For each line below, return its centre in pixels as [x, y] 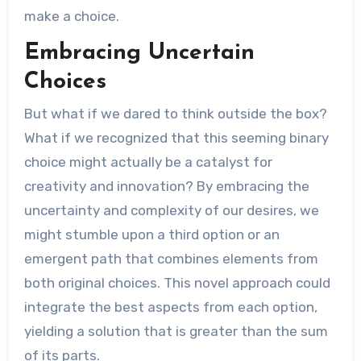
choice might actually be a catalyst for [148, 162]
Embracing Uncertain [139, 53]
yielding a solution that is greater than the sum [176, 331]
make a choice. [71, 16]
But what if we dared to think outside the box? [175, 114]
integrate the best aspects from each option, [170, 307]
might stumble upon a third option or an [151, 234]
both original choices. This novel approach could [177, 283]
